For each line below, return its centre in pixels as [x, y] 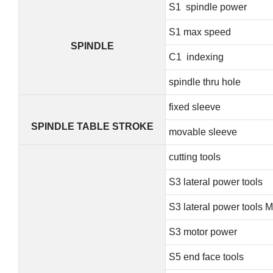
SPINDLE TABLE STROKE [92, 126]
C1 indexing [196, 57]
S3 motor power [203, 232]
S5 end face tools [206, 257]
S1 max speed [200, 32]
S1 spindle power [207, 7]
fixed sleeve [194, 107]
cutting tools [194, 157]
